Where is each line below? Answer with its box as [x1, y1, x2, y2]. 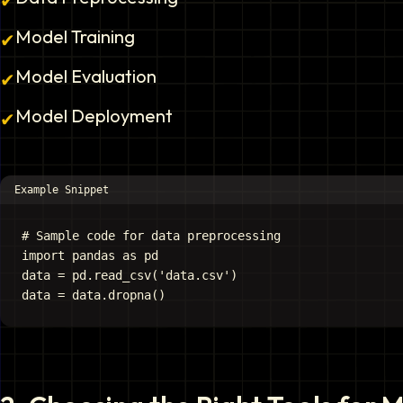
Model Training [15, 25, 135, 48]
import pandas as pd [22, 248, 158, 263]
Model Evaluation [15, 65, 157, 87]
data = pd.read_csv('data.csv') [22, 268, 237, 282]
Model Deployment [15, 104, 173, 127]
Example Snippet [14, 184, 109, 196]
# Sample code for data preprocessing [22, 228, 281, 243]
